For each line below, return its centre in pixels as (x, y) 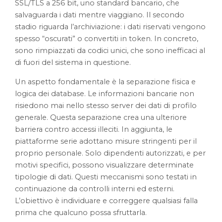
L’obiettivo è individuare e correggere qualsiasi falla (107, 201)
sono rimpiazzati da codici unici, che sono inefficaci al (110, 51)
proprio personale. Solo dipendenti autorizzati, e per (111, 153)
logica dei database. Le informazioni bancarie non (105, 94)
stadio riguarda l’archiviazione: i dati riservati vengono (111, 27)
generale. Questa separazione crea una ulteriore (101, 118)
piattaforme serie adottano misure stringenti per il (106, 141)
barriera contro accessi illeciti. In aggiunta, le (94, 130)
